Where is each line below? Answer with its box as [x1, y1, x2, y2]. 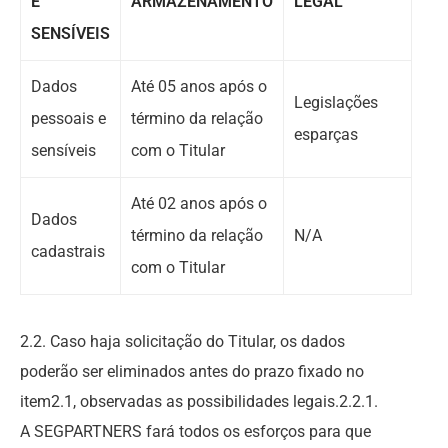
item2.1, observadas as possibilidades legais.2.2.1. [20, 392, 378, 411]
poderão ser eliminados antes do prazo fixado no [20, 362, 364, 381]
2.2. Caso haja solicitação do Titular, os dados [20, 332, 345, 351]
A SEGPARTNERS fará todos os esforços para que [20, 422, 371, 441]
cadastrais [31, 242, 105, 261]
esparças [294, 125, 358, 144]
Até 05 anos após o [131, 77, 267, 96]
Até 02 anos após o [131, 194, 267, 213]
